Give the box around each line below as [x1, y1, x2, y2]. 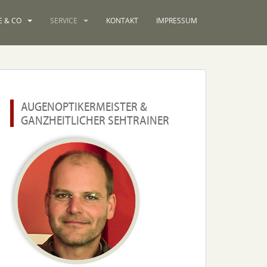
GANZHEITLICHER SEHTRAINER [21, 112, 169, 128]
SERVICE [50, 15, 77, 26]
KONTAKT [106, 15, 138, 26]
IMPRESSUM [156, 15, 197, 26]
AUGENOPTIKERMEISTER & [21, 98, 147, 114]
